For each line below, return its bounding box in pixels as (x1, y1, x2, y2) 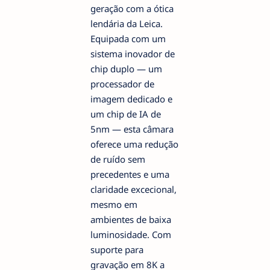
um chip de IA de (90, 107, 161, 120)
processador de (90, 77, 154, 90)
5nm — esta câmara (90, 122, 174, 135)
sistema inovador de (90, 47, 175, 60)
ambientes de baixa (90, 213, 171, 225)
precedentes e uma (90, 168, 169, 180)
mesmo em (90, 198, 137, 210)
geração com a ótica (90, 2, 174, 14)
